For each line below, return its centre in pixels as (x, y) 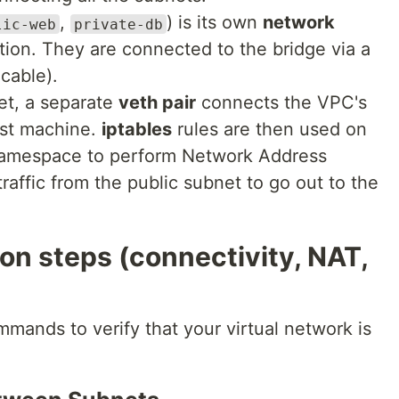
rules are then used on (269, 130)
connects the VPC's (281, 103)
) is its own (215, 23)
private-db (118, 24)
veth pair (157, 103)
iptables (137, 130)
